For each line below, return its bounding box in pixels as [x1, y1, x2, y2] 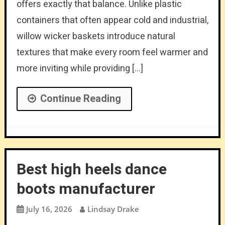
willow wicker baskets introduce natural [16, 29, 175, 43]
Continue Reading [40, 91, 121, 106]
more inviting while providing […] [16, 61, 143, 75]
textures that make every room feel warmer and [16, 45, 208, 59]
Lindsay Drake [87, 203, 139, 214]
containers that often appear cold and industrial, [16, 13, 208, 27]
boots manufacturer [16, 178, 155, 200]
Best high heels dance [16, 158, 167, 181]
